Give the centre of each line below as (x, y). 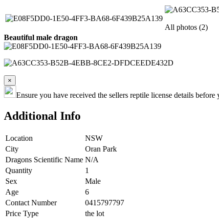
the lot (95, 213)
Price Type (22, 213)
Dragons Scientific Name (44, 159)
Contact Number (31, 202)
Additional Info (42, 116)
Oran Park (101, 149)
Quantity (19, 170)
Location (19, 138)
